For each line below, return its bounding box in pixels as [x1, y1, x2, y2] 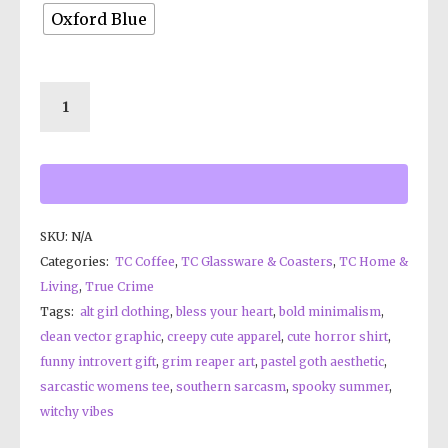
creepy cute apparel [167, 329, 281, 345]
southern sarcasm [176, 379, 286, 395]
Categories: [40, 254, 112, 270]
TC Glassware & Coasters [181, 254, 333, 270]
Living [40, 279, 79, 295]
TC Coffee [115, 254, 175, 270]
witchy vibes [40, 404, 114, 420]
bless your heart [176, 304, 273, 320]
